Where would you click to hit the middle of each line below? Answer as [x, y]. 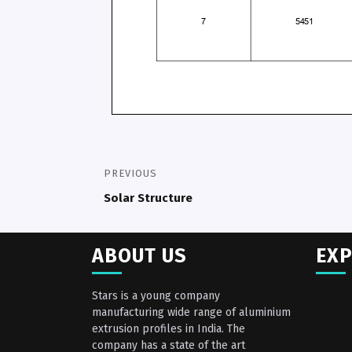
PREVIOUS [130, 173]
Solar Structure [148, 198]
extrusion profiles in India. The [169, 329]
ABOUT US [139, 257]
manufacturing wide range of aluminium [191, 313]
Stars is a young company [156, 296]
